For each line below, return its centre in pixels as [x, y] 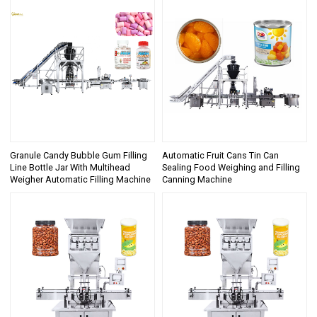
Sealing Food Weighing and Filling [231, 167]
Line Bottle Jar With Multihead [70, 167]
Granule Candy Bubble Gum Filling [79, 155]
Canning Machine [197, 179]
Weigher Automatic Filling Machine [81, 179]
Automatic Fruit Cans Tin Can [220, 155]
